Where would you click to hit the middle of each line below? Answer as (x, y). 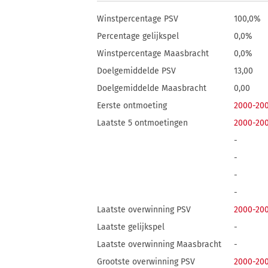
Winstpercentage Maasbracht (153, 54)
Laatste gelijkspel (131, 227)
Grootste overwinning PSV (146, 262)
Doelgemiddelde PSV (136, 71)
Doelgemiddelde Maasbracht (152, 88)
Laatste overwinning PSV (144, 210)
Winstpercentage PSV (138, 19)
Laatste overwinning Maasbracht (159, 244)
